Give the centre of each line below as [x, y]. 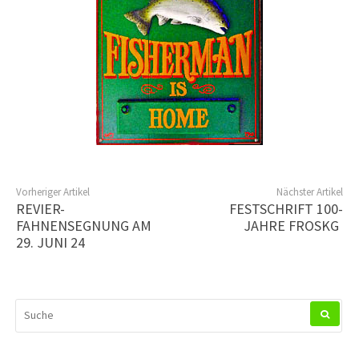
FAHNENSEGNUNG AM [84, 225]
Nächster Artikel [310, 192]
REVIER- [40, 208]
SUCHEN [34, 306]
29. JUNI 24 [50, 242]
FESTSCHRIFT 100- [286, 208]
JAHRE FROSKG [291, 225]
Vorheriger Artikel [53, 192]
